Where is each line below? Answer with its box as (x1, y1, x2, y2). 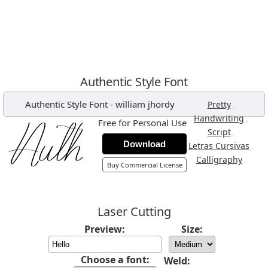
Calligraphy (196, 154, 242, 165)
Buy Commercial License (106, 160, 182, 169)
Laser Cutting (97, 203, 171, 220)
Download (123, 139, 166, 149)
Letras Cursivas (188, 140, 249, 151)
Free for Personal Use (98, 117, 187, 129)
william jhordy (115, 98, 175, 110)
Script (207, 126, 231, 138)
